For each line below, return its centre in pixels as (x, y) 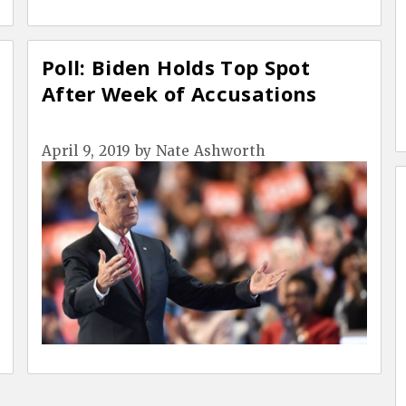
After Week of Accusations (179, 93)
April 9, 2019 (87, 150)
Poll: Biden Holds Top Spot (176, 67)
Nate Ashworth (210, 150)
